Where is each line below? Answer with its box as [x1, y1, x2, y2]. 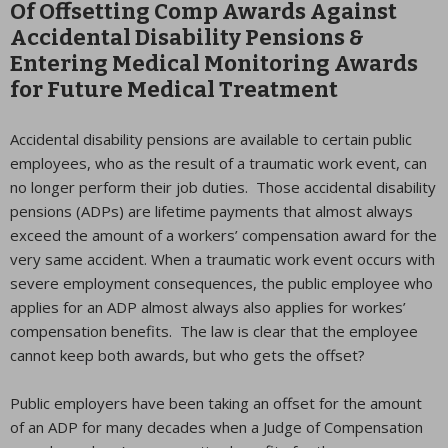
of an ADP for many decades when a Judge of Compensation [10, 417, 423, 437]
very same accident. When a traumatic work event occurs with [10, 249, 435, 269]
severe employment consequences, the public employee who [10, 273, 433, 293]
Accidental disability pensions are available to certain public [10, 129, 412, 149]
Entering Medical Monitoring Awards [10, 50, 418, 77]
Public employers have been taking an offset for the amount [10, 393, 422, 413]
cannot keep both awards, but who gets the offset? [10, 345, 365, 365]
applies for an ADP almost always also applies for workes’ [10, 297, 406, 317]
